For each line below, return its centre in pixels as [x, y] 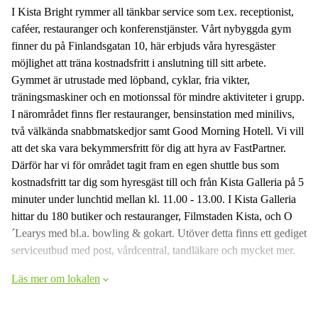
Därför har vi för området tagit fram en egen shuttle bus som [145, 165]
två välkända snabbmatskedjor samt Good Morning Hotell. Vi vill [158, 131]
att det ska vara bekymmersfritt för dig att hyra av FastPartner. [149, 148]
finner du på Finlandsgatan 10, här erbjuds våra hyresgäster [143, 46]
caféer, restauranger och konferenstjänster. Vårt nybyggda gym [151, 29]
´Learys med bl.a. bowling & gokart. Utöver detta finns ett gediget [159, 233]
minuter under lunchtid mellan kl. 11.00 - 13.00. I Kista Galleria [154, 199]
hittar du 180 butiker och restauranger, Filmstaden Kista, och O [152, 216]
